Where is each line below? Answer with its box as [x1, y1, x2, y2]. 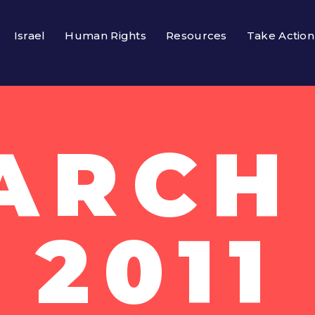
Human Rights [65, 29, 147, 42]
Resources [166, 29, 227, 42]
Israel [13, 29, 46, 42]
